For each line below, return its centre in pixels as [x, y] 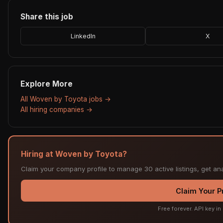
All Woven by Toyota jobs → [66, 99]
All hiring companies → [56, 109]
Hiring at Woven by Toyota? [74, 154]
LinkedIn [83, 36]
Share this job [47, 16]
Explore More [47, 84]
